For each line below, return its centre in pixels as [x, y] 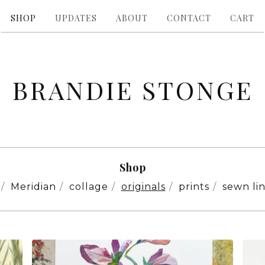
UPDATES [76, 18]
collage [88, 187]
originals [143, 187]
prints [194, 187]
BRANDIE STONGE [132, 90]
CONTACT [189, 18]
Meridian [33, 187]
